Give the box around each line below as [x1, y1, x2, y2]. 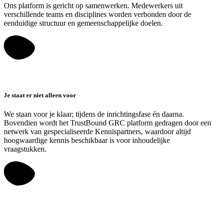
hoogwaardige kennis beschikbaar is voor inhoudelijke [4, 136, 170, 145]
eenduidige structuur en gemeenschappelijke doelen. [4, 19, 163, 28]
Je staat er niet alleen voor [4, 92, 76, 99]
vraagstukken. [4, 145, 46, 154]
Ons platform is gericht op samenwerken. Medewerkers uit [4, 1, 183, 10]
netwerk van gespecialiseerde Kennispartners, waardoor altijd [4, 127, 191, 136]
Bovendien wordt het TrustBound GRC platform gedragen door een [4, 119, 211, 127]
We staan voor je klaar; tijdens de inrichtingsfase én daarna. [4, 110, 184, 119]
